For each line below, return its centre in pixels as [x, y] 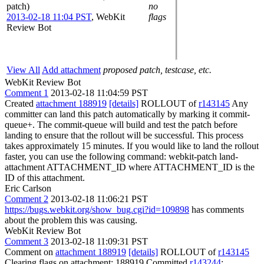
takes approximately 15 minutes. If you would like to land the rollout [132, 146]
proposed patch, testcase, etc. [157, 70]
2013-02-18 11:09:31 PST [99, 241]
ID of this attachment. [45, 177]
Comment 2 [27, 199]
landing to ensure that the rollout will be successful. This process [124, 135]
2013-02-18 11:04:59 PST [99, 93]
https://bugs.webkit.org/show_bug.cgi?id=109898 [97, 209]
